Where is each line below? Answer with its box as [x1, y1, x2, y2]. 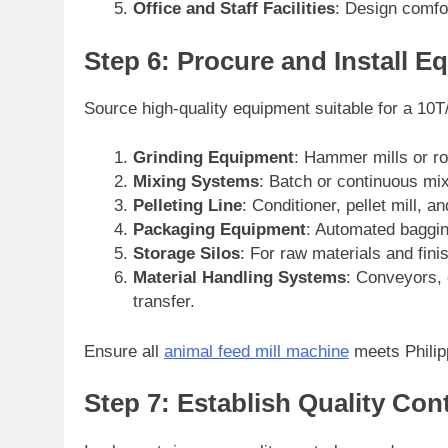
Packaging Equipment [132, 220, 306, 240]
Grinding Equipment [132, 148, 294, 168]
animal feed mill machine [164, 341, 349, 361]
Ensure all [84, 341, 164, 361]
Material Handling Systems [132, 268, 346, 288]
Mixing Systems [132, 172, 259, 192]
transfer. [132, 292, 195, 312]
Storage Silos [132, 244, 240, 264]
